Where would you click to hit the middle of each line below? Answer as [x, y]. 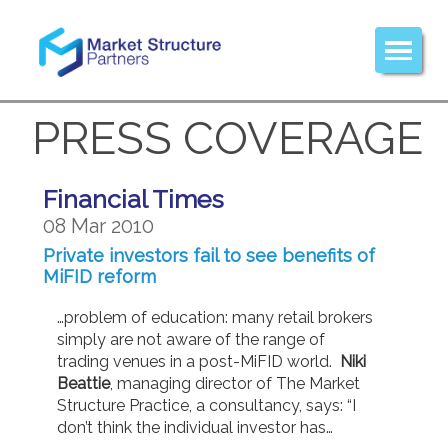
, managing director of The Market [234, 383]
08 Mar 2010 [99, 225]
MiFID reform [100, 276]
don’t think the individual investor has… [194, 427]
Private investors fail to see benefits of [209, 255]
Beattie [83, 383]
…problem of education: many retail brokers [214, 317]
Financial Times [134, 198]
